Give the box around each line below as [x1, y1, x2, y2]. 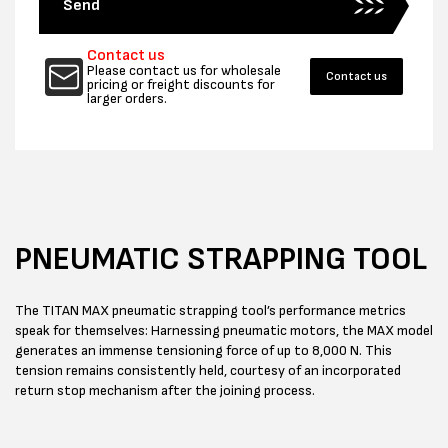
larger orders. [87, 89, 167, 107]
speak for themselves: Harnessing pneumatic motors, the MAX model [15, 322, 433, 340]
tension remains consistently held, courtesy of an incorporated [15, 362, 401, 380]
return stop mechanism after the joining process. [15, 382, 315, 400]
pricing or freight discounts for [87, 75, 275, 93]
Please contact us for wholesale [87, 61, 281, 79]
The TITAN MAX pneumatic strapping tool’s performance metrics [15, 302, 406, 320]
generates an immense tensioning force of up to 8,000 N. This [15, 342, 392, 360]
